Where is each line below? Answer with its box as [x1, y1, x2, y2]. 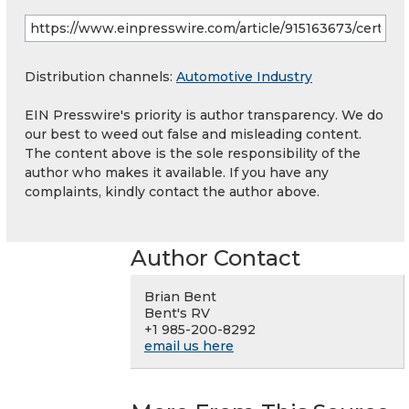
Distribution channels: [25, 68, 176, 86]
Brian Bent [144, 288, 216, 306]
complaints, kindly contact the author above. [25, 184, 320, 201]
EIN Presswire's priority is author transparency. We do [25, 107, 383, 124]
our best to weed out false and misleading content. [25, 126, 362, 143]
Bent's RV [144, 305, 210, 322]
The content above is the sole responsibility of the [25, 145, 361, 163]
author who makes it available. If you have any [25, 164, 329, 182]
